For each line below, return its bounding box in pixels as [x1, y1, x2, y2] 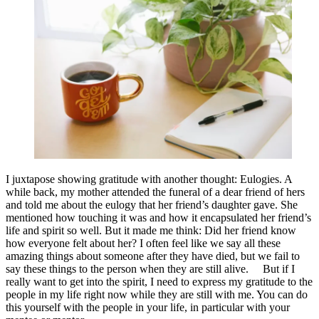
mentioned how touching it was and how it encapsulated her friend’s [6, 211, 311, 224]
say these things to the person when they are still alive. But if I [6, 263, 295, 276]
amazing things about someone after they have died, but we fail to [6, 250, 300, 263]
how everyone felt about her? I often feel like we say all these [6, 237, 281, 250]
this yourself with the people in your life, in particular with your [6, 301, 290, 314]
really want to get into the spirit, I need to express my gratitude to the [6, 276, 313, 288]
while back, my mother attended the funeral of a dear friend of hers [6, 186, 305, 199]
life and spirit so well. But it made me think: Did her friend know [6, 224, 296, 237]
